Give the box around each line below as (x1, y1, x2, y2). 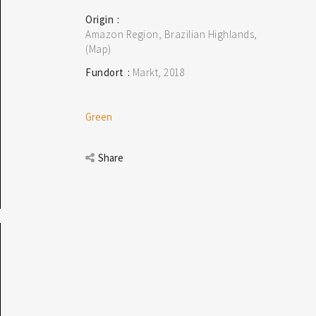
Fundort (85, 66, 124, 79)
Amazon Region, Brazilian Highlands (85, 28, 254, 41)
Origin (85, 13, 114, 26)
